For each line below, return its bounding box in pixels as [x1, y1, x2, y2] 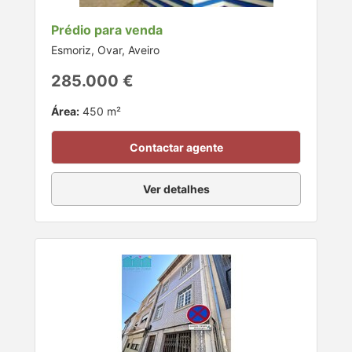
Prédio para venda [51, 21, 163, 38]
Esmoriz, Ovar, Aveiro [51, 42, 159, 57]
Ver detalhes [142, 181, 210, 196]
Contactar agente [129, 140, 223, 154]
